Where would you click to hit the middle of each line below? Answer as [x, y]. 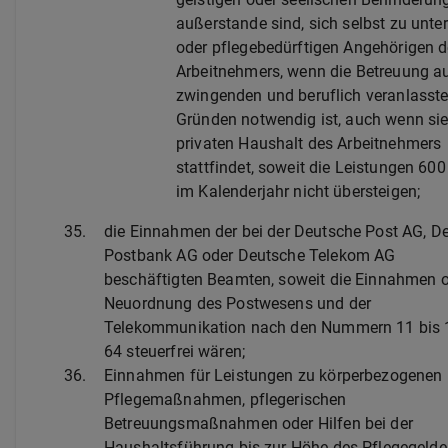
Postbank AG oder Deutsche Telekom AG [250, 255]
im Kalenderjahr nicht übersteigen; [298, 191]
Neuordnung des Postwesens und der [237, 303]
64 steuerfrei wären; [175, 351]
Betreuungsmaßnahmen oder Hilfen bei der [258, 423]
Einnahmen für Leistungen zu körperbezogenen [273, 375]
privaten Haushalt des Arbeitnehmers [309, 143]
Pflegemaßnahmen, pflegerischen [225, 399]
